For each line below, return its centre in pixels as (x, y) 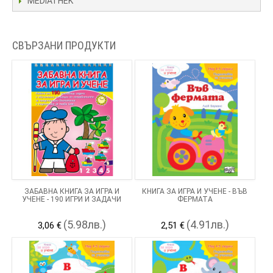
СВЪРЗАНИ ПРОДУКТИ (64, 45)
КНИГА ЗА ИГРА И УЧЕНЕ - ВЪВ (195, 192)
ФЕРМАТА (195, 200)
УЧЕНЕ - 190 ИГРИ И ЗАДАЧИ (72, 200)
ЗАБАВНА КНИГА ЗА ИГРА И (72, 192)
